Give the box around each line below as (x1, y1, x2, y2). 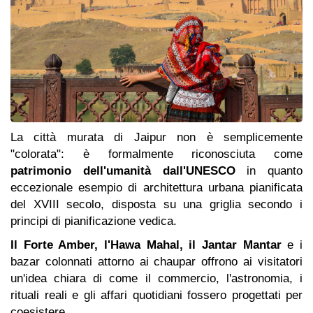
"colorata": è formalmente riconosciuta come (10, 147, 303, 161)
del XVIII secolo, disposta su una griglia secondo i (10, 198, 303, 212)
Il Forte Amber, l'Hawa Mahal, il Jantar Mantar (10, 238, 282, 252)
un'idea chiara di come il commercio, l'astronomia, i (10, 272, 303, 286)
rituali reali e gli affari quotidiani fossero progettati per (10, 289, 303, 303)
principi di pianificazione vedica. (10, 214, 177, 228)
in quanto (235, 164, 303, 178)
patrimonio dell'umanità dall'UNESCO (10, 164, 235, 178)
